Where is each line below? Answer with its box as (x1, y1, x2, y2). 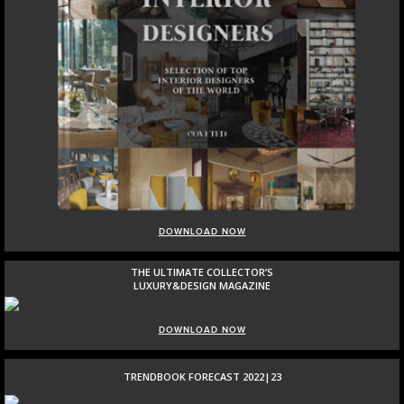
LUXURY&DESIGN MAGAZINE (133, 278, 271, 292)
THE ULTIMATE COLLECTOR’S (131, 264, 273, 279)
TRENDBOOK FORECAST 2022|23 (123, 369, 281, 383)
